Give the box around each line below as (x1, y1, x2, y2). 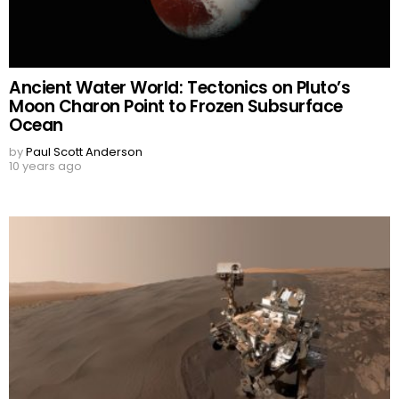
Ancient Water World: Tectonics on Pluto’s (9, 76, 351, 101)
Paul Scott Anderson (26, 143, 142, 161)
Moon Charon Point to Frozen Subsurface (9, 94, 343, 119)
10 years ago (9, 158, 82, 175)
